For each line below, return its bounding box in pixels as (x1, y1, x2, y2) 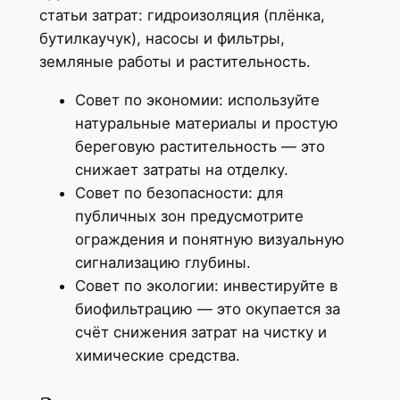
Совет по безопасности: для (74, 183, 283, 202)
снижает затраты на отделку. (74, 160, 288, 179)
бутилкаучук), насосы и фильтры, (38, 29, 285, 47)
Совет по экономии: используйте (74, 90, 320, 109)
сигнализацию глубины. (74, 253, 251, 271)
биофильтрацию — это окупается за (74, 299, 340, 318)
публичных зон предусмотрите (74, 206, 304, 225)
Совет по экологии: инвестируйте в (74, 276, 337, 295)
